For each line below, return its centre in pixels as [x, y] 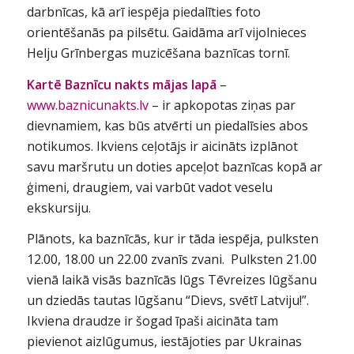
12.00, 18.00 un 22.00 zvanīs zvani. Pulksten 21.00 [171, 260]
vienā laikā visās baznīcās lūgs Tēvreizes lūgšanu [171, 280]
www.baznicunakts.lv [87, 105]
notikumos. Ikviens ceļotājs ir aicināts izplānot [162, 146]
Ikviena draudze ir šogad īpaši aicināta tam [152, 321]
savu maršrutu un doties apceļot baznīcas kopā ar [174, 166]
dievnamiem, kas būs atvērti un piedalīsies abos [167, 125]
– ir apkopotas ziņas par [222, 105]
